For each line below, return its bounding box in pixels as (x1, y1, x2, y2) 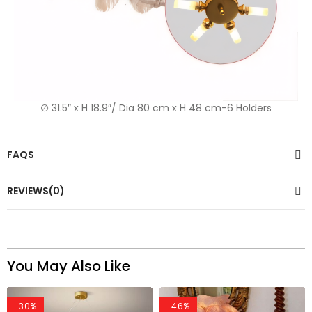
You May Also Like (7, 256, 130, 276)
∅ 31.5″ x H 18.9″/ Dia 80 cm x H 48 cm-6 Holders (40, 101, 272, 116)
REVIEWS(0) (7, 184, 65, 198)
